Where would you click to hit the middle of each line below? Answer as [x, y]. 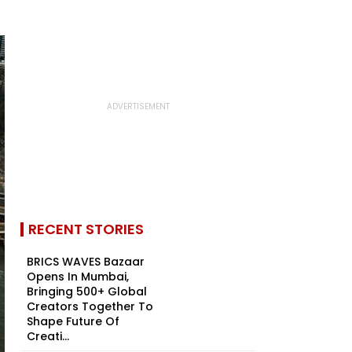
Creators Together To [90, 306]
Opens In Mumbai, [78, 277]
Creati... [48, 336]
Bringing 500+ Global [87, 291]
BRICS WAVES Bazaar [86, 262]
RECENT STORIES [86, 229]
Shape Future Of [73, 321]
